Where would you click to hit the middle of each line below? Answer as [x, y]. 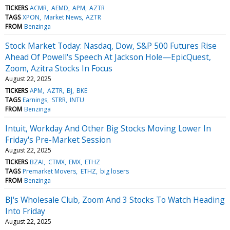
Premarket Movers [50, 171]
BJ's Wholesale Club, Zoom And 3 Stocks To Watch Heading [115, 199]
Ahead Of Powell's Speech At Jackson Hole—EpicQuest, [108, 57]
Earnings [35, 100]
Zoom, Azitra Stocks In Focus [59, 68]
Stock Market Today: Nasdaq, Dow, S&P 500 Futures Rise [111, 45]
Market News [63, 17]
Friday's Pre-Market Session [58, 139]
